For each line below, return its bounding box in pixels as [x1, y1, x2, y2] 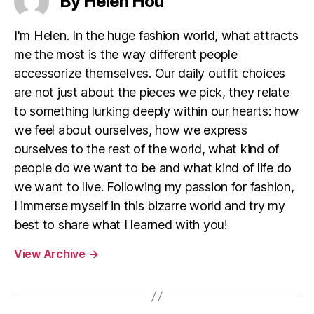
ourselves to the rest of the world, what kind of [14, 142, 280, 157]
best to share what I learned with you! [14, 217, 228, 233]
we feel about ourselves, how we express [14, 123, 247, 138]
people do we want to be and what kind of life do [14, 161, 292, 176]
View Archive [14, 247, 88, 261]
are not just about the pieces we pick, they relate [14, 85, 289, 100]
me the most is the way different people [14, 47, 238, 62]
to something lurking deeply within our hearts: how [14, 104, 299, 119]
